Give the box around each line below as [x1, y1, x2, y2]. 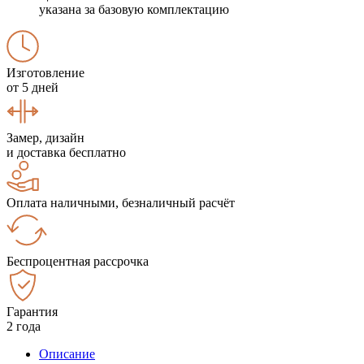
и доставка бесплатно [6, 145, 126, 159]
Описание [39, 346, 95, 361]
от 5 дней [6, 80, 58, 94]
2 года [6, 318, 41, 333]
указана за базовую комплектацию [39, 2, 229, 16]
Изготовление [6, 65, 84, 80]
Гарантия [6, 304, 58, 318]
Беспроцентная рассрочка [6, 253, 149, 268]
